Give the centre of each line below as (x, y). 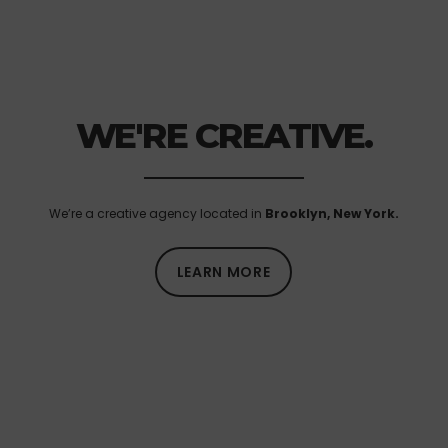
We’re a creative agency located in (157, 213)
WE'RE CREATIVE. (224, 135)
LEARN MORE (224, 272)
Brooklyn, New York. (332, 213)
